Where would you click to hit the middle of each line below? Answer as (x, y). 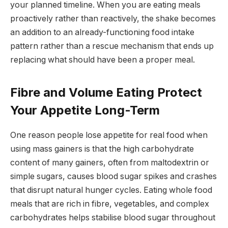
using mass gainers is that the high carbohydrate (102, 149)
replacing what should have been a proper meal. (103, 60)
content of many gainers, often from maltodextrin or (110, 162)
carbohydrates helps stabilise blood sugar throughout (113, 217)
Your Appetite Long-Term (85, 110)
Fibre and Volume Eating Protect (106, 92)
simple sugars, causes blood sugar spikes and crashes (113, 176)
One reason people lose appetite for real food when (109, 135)
